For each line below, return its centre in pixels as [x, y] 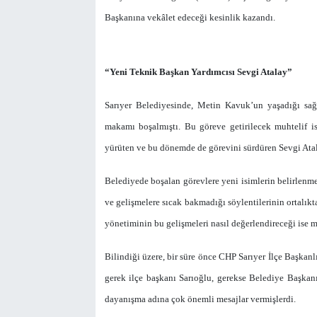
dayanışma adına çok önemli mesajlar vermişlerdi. [200, 299]
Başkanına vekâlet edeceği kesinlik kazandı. [192, 18]
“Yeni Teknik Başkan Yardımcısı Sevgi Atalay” [198, 72]
